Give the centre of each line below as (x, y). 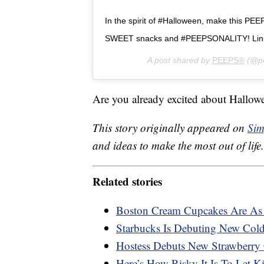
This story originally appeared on (170, 128)
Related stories (127, 181)
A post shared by (179, 60)
